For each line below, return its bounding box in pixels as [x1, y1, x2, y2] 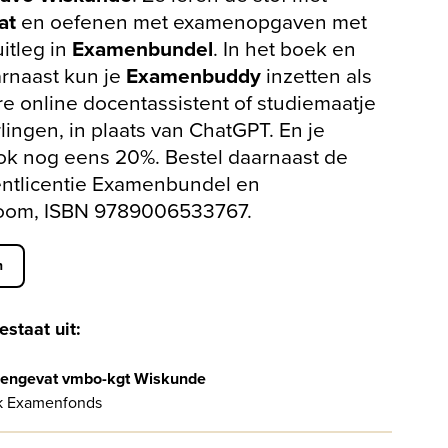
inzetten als [261, 60, 373, 91]
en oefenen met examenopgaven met [16, 6, 368, 37]
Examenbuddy [126, 60, 262, 91]
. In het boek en [213, 33, 357, 64]
